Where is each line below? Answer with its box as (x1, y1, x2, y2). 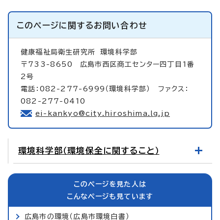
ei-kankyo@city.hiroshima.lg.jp (35, 110, 170, 117)
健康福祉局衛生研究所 (21, 48, 101, 55)
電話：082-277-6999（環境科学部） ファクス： (21, 85, 189, 92)
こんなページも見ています (66, 192, 154, 200)
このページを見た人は (74, 180, 146, 188)
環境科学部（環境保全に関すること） (18, 146, 160, 155)
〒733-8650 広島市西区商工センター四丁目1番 (21, 60, 195, 68)
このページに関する (17, 21, 94, 29)
